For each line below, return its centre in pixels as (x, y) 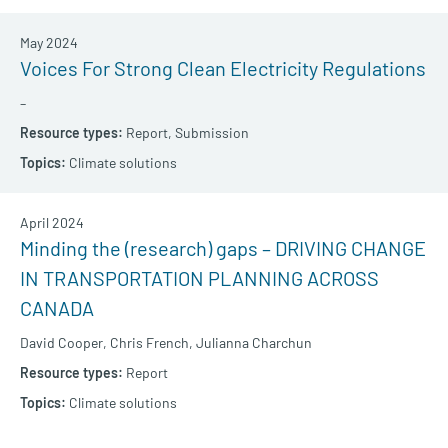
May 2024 (49, 43)
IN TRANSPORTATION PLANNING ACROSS (199, 278)
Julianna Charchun (254, 343)
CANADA (57, 308)
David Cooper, (63, 343)
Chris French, (151, 343)
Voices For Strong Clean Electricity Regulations (223, 68)
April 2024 (52, 223)
